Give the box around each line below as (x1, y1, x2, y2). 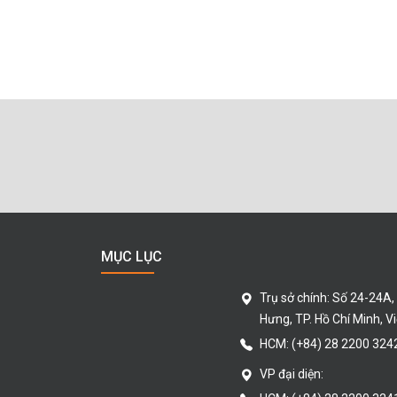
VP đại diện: (260, 366, 323, 381)
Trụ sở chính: (260, 290, 332, 305)
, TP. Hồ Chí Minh (290, 311, 380, 326)
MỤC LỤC (101, 247, 162, 265)
